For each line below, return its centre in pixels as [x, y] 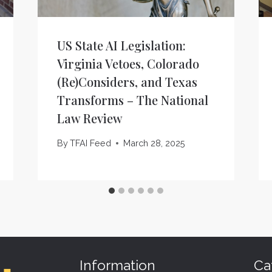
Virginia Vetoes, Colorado [128, 64]
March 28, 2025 [154, 143]
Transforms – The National [132, 100]
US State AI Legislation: [121, 46]
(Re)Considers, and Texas [127, 82]
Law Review [90, 118]
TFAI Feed [90, 143]
